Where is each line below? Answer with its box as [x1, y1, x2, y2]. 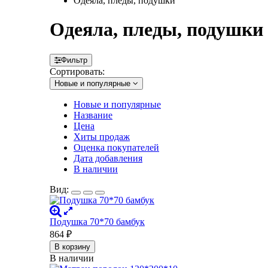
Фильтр [61, 55, 87, 65]
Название [74, 109, 112, 120]
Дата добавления [74, 153, 142, 163]
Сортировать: [50, 66, 105, 77]
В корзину [54, 242, 90, 251]
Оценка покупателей [74, 142, 159, 153]
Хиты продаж [74, 131, 130, 142]
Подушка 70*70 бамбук [50, 216, 145, 227]
